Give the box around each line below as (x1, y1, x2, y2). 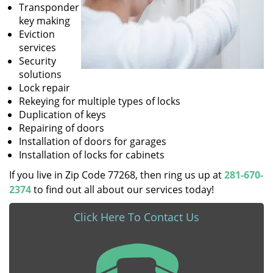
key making (19, 14, 70, 27)
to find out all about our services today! (31, 183, 214, 196)
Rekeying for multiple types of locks (19, 94, 180, 108)
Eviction (19, 27, 55, 41)
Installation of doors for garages (19, 135, 166, 148)
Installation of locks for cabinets (19, 148, 165, 161)
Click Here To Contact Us (74, 210, 199, 224)
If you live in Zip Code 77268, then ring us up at (9, 168, 224, 182)
